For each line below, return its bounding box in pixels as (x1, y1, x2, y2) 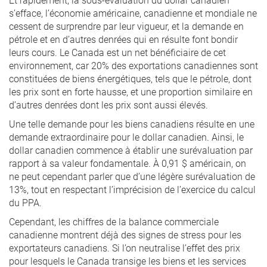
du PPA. (9, 196, 42, 209)
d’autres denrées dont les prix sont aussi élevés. (9, 98, 208, 111)
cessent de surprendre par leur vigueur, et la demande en (9, 20, 244, 32)
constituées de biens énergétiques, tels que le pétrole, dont (9, 72, 252, 85)
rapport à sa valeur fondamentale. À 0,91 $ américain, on (9, 157, 246, 169)
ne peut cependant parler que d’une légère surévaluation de (9, 170, 255, 182)
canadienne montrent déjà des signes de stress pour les (9, 228, 241, 241)
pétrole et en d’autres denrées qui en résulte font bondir (9, 33, 238, 45)
